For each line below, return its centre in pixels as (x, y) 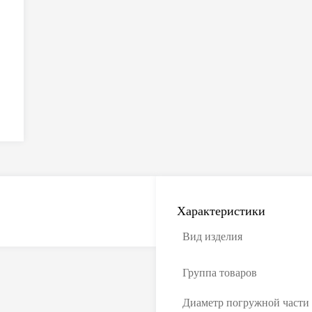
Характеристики (221, 211)
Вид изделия (212, 236)
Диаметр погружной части (246, 303)
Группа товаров (220, 273)
